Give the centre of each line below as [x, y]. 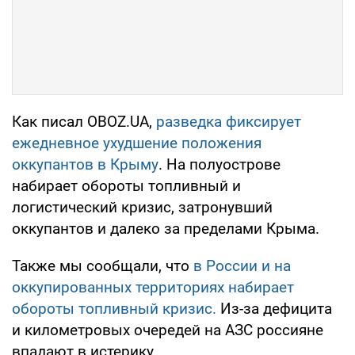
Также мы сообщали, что [103, 265]
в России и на [242, 265]
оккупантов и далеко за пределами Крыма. [166, 228]
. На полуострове [219, 164]
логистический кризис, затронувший [142, 207]
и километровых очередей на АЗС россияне [168, 330]
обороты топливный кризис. [114, 308]
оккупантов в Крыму [85, 164]
